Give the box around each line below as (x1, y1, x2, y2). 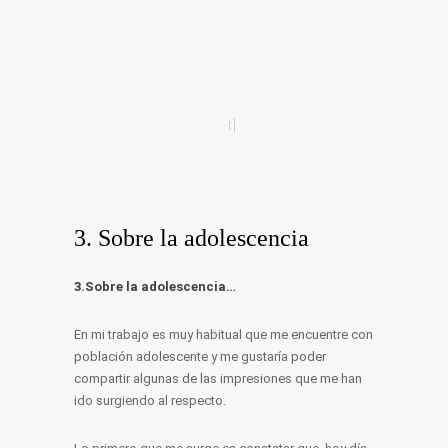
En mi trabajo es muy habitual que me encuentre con (74, 327, 373, 342)
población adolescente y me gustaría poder (74, 349, 326, 364)
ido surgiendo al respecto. (74, 393, 226, 408)
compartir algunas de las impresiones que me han (74, 371, 362, 386)
